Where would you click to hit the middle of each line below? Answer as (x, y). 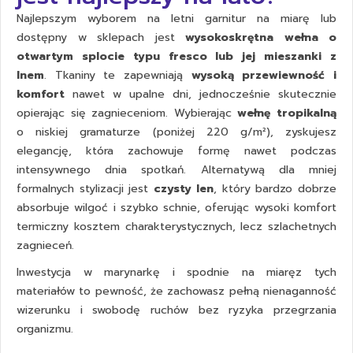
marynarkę (132, 272)
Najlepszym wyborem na (94, 18)
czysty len (184, 188)
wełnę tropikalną (287, 113)
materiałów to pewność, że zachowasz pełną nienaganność (176, 291)
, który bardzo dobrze (275, 188)
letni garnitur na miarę (240, 18)
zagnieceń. (45, 245)
